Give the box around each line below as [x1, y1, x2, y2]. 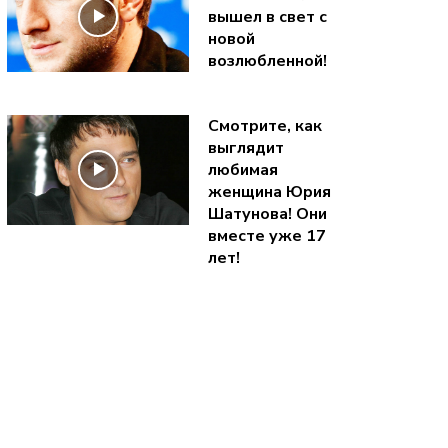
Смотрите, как [207, 114, 322, 137]
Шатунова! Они [207, 202, 327, 225]
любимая [207, 158, 278, 181]
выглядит [207, 136, 284, 159]
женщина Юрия [207, 180, 331, 203]
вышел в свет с [207, 5, 327, 28]
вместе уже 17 [207, 224, 326, 247]
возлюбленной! [207, 49, 327, 72]
